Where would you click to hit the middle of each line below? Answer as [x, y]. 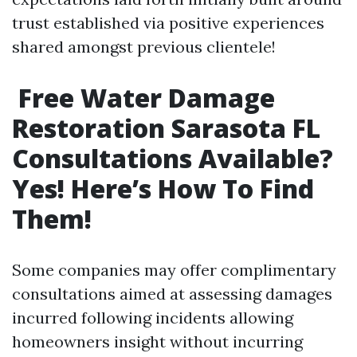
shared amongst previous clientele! [144, 46]
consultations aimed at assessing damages [172, 293]
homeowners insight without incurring [157, 341]
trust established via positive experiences [168, 22]
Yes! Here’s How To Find [163, 188]
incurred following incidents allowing [153, 317]
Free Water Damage [143, 97]
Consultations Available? [173, 158]
